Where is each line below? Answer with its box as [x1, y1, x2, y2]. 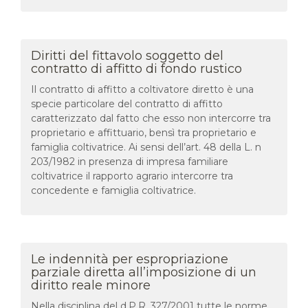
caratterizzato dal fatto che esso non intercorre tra [31, 111, 271, 124]
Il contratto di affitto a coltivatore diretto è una [31, 82, 254, 96]
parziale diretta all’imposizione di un [31, 264, 256, 280]
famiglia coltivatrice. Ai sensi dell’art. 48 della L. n [31, 140, 261, 153]
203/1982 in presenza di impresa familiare [31, 155, 228, 168]
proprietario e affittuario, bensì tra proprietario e [31, 126, 256, 139]
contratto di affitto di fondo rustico [31, 60, 242, 76]
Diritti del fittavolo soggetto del [31, 47, 223, 63]
